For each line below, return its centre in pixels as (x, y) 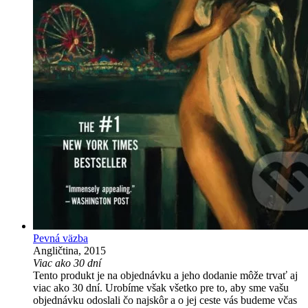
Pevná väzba (60, 238)
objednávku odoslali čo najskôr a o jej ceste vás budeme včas (165, 300)
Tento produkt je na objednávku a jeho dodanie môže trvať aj (165, 275)
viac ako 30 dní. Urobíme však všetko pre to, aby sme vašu (161, 287)
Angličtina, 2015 (69, 250)
